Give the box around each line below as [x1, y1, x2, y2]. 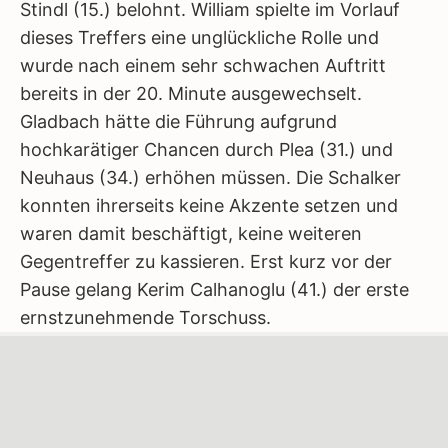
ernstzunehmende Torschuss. [20, 307, 271, 328]
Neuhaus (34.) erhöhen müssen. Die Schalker [20, 167, 401, 188]
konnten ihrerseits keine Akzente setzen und [20, 195, 398, 216]
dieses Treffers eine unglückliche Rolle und [20, 27, 379, 48]
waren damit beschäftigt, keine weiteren [20, 223, 362, 244]
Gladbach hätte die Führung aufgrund [20, 111, 337, 132]
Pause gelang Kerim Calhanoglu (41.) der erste [20, 279, 409, 300]
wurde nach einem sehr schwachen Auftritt [20, 55, 386, 76]
